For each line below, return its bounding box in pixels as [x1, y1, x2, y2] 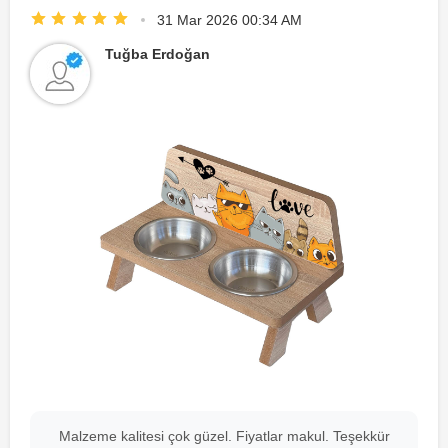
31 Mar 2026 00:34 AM [156, 12, 302, 29]
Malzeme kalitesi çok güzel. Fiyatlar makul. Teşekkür [58, 427, 390, 444]
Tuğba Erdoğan [105, 46, 210, 63]
